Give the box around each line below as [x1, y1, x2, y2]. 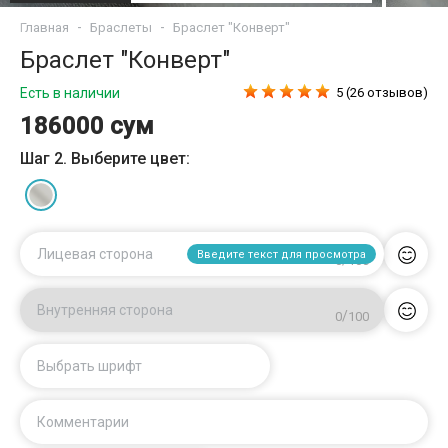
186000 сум [20, 112, 154, 140]
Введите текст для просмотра [197, 248, 366, 261]
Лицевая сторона [37, 246, 153, 262]
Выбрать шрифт [37, 358, 142, 374]
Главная [20, 19, 69, 35]
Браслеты [90, 19, 152, 35]
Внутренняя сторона [37, 302, 173, 318]
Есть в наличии [20, 85, 120, 101]
